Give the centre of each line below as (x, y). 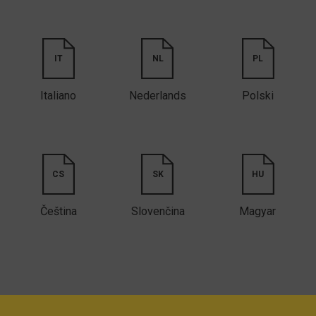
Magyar (258, 212)
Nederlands (158, 96)
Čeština (58, 212)
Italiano (59, 96)
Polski (257, 96)
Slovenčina (158, 212)
